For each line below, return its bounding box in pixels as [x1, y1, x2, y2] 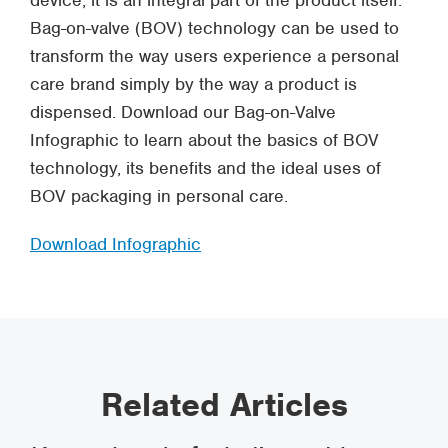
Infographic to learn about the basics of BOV [30, 129, 379, 151]
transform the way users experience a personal [30, 45, 399, 67]
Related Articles [100, 384, 348, 425]
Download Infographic [30, 233, 201, 255]
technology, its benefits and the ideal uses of [30, 157, 381, 179]
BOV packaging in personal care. [30, 185, 288, 207]
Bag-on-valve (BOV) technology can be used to [30, 17, 399, 39]
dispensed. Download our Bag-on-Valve [30, 101, 336, 123]
